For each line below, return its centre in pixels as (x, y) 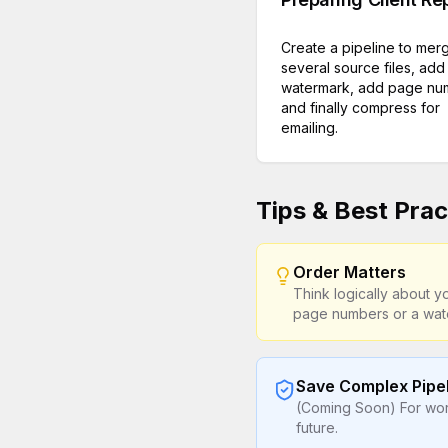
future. (316, 427)
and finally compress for (360, 107)
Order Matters (349, 272)
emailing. (309, 127)
